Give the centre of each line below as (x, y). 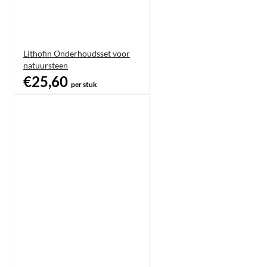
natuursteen (46, 65)
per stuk (84, 84)
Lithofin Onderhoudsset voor (77, 53)
